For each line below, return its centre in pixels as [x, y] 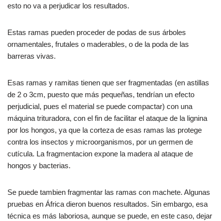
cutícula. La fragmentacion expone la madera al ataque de [100, 153]
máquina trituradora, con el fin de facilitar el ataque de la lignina [107, 118]
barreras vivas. [32, 56]
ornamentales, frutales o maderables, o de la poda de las [98, 44]
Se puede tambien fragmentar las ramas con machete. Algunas [109, 192]
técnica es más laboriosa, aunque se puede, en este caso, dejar [110, 216]
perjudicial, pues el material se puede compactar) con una [100, 106]
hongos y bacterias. [39, 165]
